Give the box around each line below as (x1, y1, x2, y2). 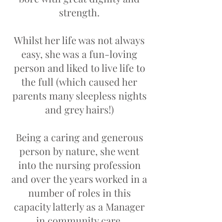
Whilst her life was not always (14, 33, 145, 47)
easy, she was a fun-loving (21, 47, 137, 60)
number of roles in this (28, 186, 131, 199)
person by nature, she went (19, 144, 139, 158)
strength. (59, 5, 100, 19)
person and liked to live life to (13, 61, 145, 74)
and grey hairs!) (45, 103, 114, 116)
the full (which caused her (21, 75, 137, 88)
